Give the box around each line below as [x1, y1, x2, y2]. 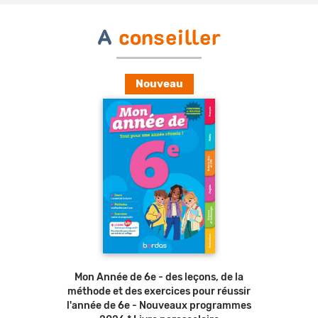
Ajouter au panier [171, 252, 241, 261]
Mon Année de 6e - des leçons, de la [75, 273, 243, 283]
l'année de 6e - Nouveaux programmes [67, 301, 251, 312]
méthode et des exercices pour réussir [67, 287, 251, 297]
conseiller [119, 28, 221, 50]
